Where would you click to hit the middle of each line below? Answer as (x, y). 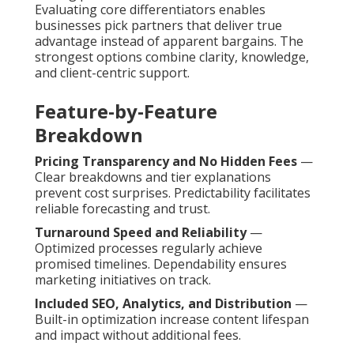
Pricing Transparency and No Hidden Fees (166, 162)
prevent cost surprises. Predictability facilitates (173, 193)
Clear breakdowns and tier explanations (153, 177)
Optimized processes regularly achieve (149, 249)
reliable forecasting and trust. (122, 209)
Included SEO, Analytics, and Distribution (163, 304)
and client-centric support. (112, 73)
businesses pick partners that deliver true (158, 26)
